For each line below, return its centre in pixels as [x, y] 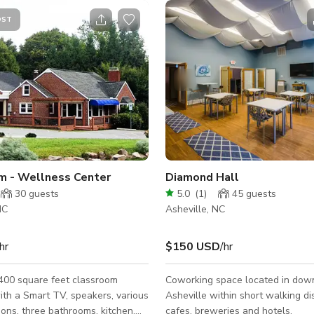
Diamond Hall [202, 177]
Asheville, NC [195, 209]
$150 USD [193, 246]
